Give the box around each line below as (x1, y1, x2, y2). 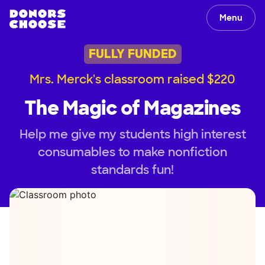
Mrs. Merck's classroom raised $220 (30, 71, 235, 87)
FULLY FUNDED (88, 46, 177, 62)
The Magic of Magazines (24, 95, 241, 121)
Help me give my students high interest (19, 126, 246, 142)
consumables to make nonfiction (38, 144, 227, 160)
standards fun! (91, 161, 174, 177)
